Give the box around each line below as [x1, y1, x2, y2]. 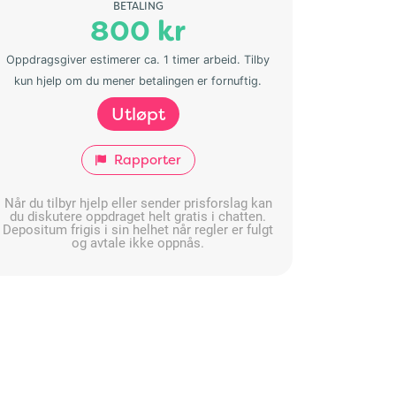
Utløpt [110, 102, 165, 126]
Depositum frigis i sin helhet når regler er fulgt [3, 219, 273, 238]
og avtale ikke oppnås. [72, 232, 204, 251]
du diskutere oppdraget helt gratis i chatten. [10, 206, 266, 225]
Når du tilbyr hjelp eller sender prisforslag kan [4, 193, 272, 211]
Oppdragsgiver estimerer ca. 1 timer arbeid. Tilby [6, 52, 270, 66]
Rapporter [110, 150, 181, 169]
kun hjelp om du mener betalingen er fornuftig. [14, 73, 262, 88]
